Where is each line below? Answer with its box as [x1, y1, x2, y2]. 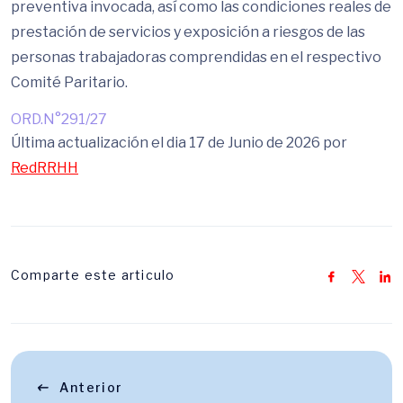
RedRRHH [11, 159, 78, 176]
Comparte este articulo [11, 267, 175, 282]
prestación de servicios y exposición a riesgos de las [11, 23, 365, 40]
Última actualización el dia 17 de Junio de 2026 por [11, 134, 347, 151]
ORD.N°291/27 [11, 111, 107, 128]
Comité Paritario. [11, 74, 128, 91]
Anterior [59, 380, 123, 395]
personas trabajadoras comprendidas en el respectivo [11, 49, 381, 66]
